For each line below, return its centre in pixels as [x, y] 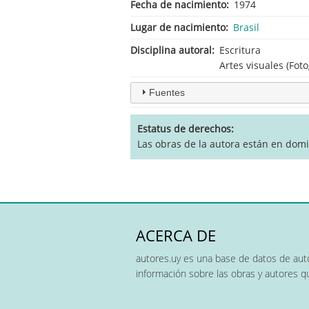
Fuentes [167, 92]
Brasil [246, 27]
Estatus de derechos [184, 128]
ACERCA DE [176, 235]
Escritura [240, 50]
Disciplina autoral [171, 50]
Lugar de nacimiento [178, 27]
